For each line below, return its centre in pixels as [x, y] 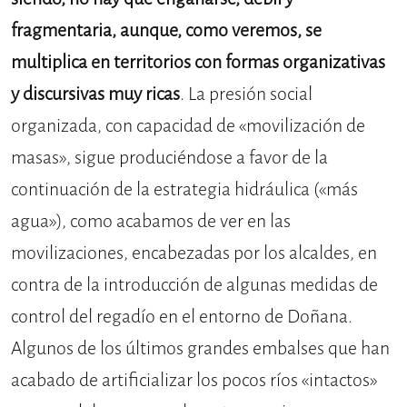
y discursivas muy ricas [95, 94]
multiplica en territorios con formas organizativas [198, 63]
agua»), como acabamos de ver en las [151, 222]
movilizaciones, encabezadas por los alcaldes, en [194, 253]
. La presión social [246, 94]
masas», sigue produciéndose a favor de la [169, 158]
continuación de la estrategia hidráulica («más [184, 190]
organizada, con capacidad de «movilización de [188, 126]
